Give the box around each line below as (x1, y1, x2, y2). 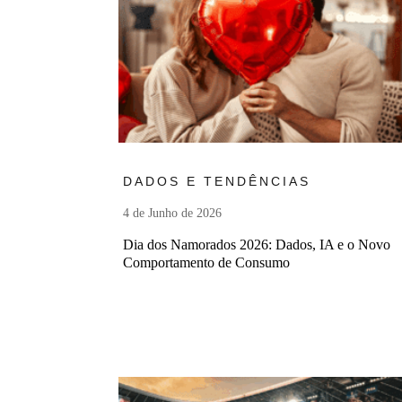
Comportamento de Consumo (123, 255, 290, 271)
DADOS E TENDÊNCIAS (123, 174, 310, 189)
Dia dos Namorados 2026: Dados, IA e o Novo (123, 237, 390, 253)
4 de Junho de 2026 (123, 206, 222, 221)
